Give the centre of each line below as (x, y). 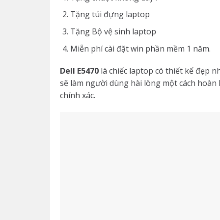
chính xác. (78, 96)
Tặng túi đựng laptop (110, 14)
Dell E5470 (79, 71)
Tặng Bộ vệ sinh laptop (113, 31)
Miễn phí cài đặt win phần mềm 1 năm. (140, 48)
